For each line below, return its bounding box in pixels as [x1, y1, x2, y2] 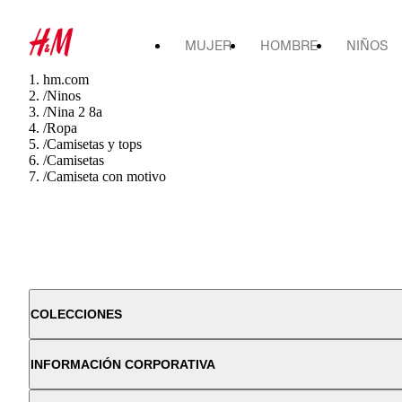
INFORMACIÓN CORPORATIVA [31, 357, 215, 371]
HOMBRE [260, 38, 318, 53]
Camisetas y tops [47, 136, 142, 152]
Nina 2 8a [47, 104, 102, 119]
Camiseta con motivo [47, 169, 166, 184]
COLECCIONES [31, 307, 122, 321]
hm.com [43, 72, 89, 87]
